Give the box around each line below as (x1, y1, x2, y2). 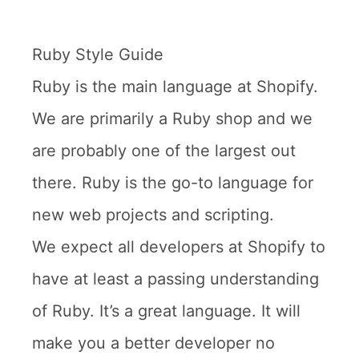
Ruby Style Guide (32, 45, 163, 64)
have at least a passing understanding (32, 269, 319, 288)
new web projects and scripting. (32, 205, 274, 224)
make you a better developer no (32, 333, 275, 353)
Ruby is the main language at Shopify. (32, 77, 318, 96)
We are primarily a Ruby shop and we (32, 109, 313, 128)
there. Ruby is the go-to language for (32, 173, 313, 192)
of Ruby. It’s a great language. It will (32, 301, 301, 321)
